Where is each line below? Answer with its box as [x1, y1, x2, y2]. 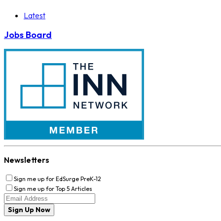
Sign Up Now [8, 205, 50, 215]
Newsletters [4, 155, 49, 165]
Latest [24, 10, 45, 21]
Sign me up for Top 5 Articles [14, 185, 92, 193]
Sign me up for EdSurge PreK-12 [14, 175, 101, 183]
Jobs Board [4, 29, 52, 41]
